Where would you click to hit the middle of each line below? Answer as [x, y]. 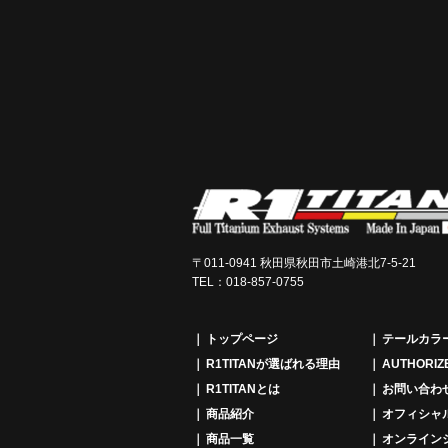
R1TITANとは [243, 389]
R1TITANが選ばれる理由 [273, 364]
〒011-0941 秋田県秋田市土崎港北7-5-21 [304, 263]
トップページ [242, 339]
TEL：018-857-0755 [248, 282]
